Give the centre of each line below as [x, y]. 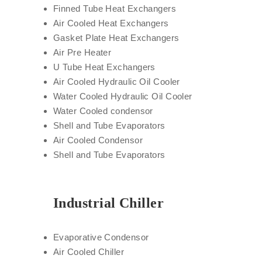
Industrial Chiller [109, 203]
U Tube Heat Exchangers [104, 67]
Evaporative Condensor [101, 237]
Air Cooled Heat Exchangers [111, 23]
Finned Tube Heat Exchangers [115, 8]
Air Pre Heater [82, 52]
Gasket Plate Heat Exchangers [116, 38]
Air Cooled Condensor [98, 140]
